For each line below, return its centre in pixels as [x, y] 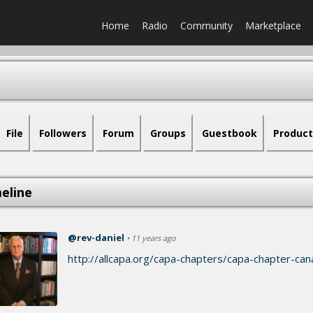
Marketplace [273, 26]
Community [206, 26]
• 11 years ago [152, 238]
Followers [63, 133]
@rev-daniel [96, 238]
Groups [168, 133]
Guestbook [230, 133]
